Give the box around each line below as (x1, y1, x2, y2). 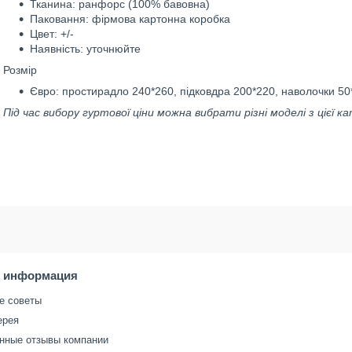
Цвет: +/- (30, 27, 74, 40)
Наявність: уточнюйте (30, 42, 141, 55)
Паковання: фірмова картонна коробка (30, 13, 230, 25)
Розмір (3, 64, 37, 76)
